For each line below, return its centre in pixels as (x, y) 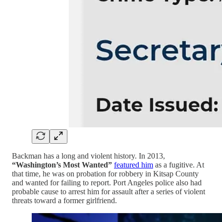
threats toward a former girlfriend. (64, 201)
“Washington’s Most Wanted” (62, 165)
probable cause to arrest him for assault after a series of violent (109, 192)
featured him (134, 165)
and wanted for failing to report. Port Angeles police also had (107, 183)
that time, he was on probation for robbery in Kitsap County (105, 174)
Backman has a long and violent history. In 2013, (88, 156)
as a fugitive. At (179, 165)
